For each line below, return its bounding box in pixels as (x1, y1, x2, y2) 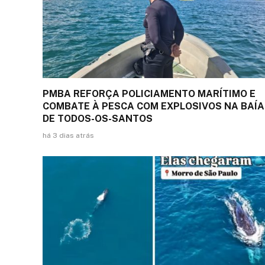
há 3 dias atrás (43, 131, 94, 140)
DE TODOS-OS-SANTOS (43, 113, 153, 125)
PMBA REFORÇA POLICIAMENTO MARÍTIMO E (43, 88, 256, 100)
